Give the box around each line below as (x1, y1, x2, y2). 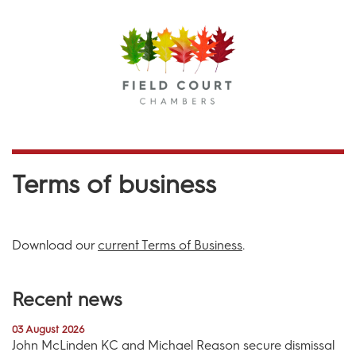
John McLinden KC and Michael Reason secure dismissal (12, 338, 335, 354)
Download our (12, 237, 98, 253)
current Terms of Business (98, 237, 242, 253)
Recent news (12, 288, 122, 311)
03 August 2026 (12, 323, 85, 336)
